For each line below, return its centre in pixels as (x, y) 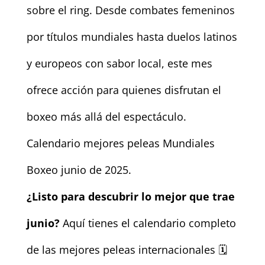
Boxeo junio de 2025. (79, 169)
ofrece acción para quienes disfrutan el (124, 90)
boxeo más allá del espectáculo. (106, 116)
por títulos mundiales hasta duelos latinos (132, 36)
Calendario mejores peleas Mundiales (120, 143)
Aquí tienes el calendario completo (148, 223)
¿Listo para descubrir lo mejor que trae (130, 196)
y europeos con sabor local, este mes (119, 63)
